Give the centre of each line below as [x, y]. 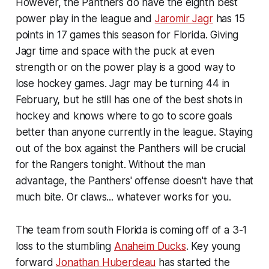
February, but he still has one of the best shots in [129, 99]
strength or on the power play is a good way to [125, 67]
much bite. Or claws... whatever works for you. [123, 197]
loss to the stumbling [65, 246]
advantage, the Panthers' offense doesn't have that [134, 180]
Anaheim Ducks [150, 246]
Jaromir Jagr [184, 18]
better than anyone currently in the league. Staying [134, 132]
